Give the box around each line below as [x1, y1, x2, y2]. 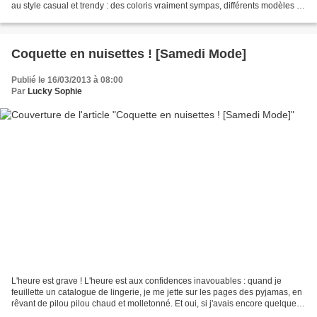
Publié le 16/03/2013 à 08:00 [11, 75, 123, 86]
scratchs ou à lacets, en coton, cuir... [11, 12, 149, 23]
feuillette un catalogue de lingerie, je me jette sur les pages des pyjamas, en [11, 287, 302, 297]
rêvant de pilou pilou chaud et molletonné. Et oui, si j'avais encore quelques [11, 298, 301, 309]
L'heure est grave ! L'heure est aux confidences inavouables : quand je [11, 275, 282, 286]
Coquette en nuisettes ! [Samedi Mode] [11, 47, 246, 62]
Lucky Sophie [28, 86, 82, 97]
